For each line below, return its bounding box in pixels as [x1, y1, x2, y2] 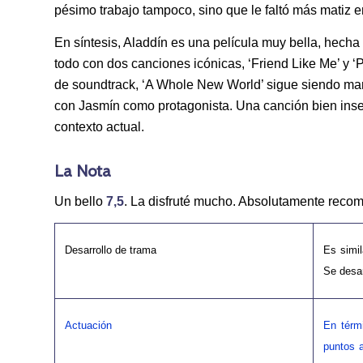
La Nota [54, 160, 111, 181]
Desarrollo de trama [65, 244, 156, 257]
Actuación [65, 319, 112, 332]
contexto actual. [54, 119, 144, 134]
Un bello [54, 194, 106, 208]
